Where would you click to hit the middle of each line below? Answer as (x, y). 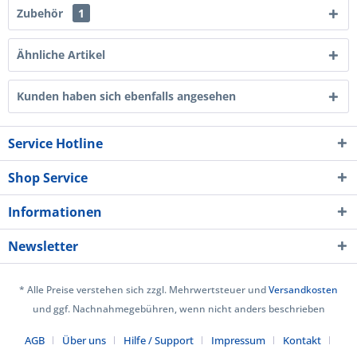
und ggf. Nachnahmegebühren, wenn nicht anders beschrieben (178, 309)
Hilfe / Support (158, 341)
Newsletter (43, 246)
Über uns (84, 341)
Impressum (238, 341)
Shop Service (48, 178)
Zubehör (41, 13)
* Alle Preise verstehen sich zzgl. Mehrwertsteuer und (144, 290)
